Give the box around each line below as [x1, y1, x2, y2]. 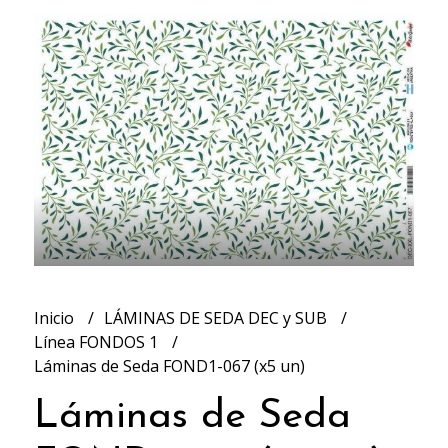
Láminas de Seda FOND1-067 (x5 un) [33, 355, 305, 378]
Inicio [33, 307, 78, 330]
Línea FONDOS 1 [33, 331, 162, 354]
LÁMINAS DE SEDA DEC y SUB [103, 307, 331, 330]
